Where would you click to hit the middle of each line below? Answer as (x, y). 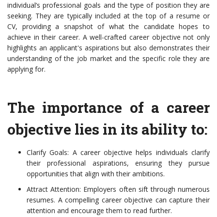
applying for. (26, 69)
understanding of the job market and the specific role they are (108, 59)
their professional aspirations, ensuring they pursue (118, 163)
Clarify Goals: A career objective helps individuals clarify (118, 153)
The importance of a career (108, 108)
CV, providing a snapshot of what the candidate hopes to (108, 27)
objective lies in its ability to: (107, 129)
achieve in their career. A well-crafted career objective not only (108, 37)
